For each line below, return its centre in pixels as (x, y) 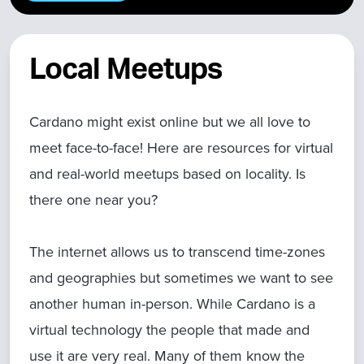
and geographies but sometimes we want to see (181, 277)
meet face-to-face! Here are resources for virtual (181, 147)
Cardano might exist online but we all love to (170, 121)
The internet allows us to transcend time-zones (177, 251)
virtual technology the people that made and (169, 329)
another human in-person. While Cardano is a (172, 303)
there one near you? (93, 199)
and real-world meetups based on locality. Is (167, 173)
